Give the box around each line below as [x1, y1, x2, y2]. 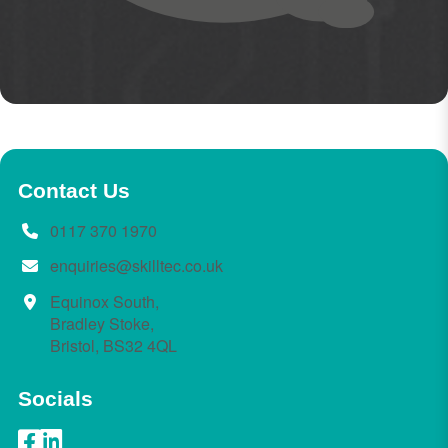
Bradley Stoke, [49, 312, 154, 335]
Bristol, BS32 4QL [49, 334, 177, 357]
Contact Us [17, 178, 130, 202]
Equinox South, [49, 290, 159, 313]
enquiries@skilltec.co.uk [49, 254, 223, 278]
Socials [17, 387, 93, 410]
